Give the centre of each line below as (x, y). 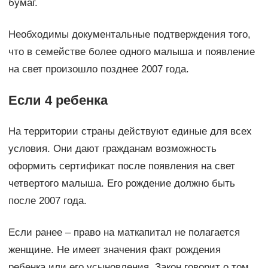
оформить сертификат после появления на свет (121, 166)
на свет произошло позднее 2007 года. (98, 69)
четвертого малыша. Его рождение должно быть (121, 183)
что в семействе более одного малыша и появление (131, 51)
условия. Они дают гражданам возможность (112, 148)
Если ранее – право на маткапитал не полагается (124, 232)
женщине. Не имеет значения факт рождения (114, 249)
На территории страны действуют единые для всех (130, 131)
